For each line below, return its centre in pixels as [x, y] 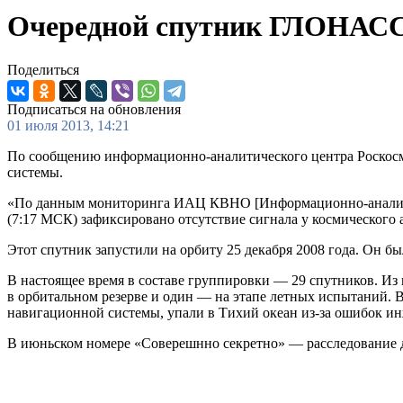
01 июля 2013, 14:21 [68, 126]
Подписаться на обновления [94, 110]
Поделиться [43, 70]
